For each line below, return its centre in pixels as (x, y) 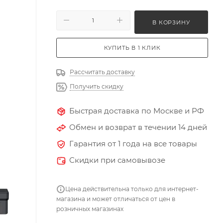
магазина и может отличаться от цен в (116, 199)
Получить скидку (97, 86)
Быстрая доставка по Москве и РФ (137, 111)
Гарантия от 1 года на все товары (133, 143)
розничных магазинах (90, 209)
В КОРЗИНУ (171, 22)
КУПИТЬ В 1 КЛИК (132, 48)
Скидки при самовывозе (117, 160)
